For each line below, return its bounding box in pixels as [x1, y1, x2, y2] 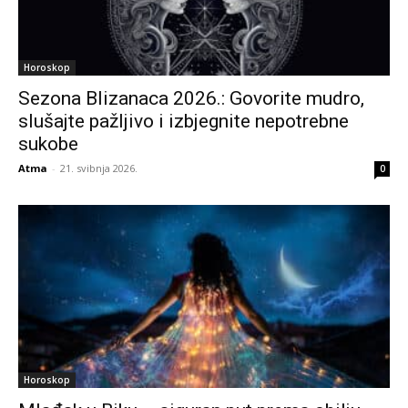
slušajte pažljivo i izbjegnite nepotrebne [18, 109, 349, 132]
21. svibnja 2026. [60, 160, 138, 175]
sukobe [18, 132, 78, 155]
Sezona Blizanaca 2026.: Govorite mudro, [18, 87, 364, 109]
